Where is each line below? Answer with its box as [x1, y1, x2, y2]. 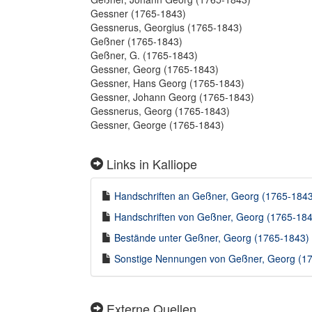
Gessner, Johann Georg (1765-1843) [91, 90, 254, 104]
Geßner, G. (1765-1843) [91, 48, 198, 62]
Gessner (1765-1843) [91, 6, 186, 20]
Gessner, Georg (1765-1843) [91, 62, 219, 76]
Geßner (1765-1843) [91, 34, 182, 48]
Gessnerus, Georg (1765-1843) [91, 104, 230, 118]
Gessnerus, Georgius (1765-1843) [91, 20, 242, 34]
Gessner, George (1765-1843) [91, 118, 224, 132]
